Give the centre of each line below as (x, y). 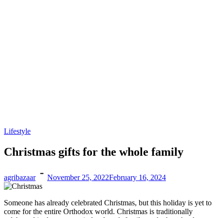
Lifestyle (17, 131)
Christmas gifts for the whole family (94, 152)
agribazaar (20, 177)
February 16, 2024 (137, 177)
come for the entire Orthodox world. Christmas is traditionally (98, 211)
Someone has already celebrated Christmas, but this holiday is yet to (108, 202)
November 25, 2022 (78, 177)
